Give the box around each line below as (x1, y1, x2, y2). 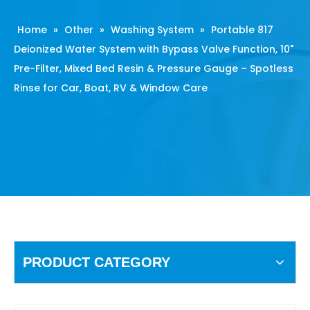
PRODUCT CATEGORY (23, 255, 170, 270)
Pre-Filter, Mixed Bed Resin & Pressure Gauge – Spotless (14, 62, 293, 75)
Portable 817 (211, 23, 273, 37)
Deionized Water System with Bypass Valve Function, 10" (14, 42, 293, 56)
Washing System (111, 23, 194, 37)
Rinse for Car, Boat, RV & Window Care (14, 81, 208, 95)
